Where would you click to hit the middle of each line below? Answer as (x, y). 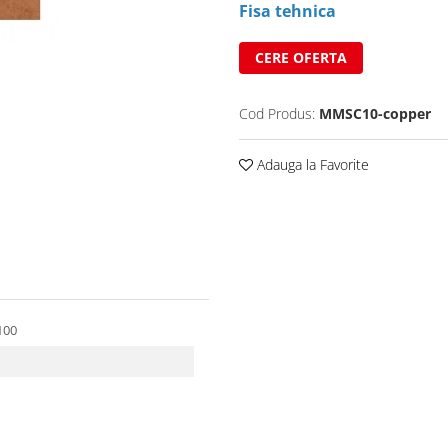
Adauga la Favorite (311, 164)
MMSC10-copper (375, 113)
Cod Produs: (277, 113)
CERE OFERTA (301, 57)
